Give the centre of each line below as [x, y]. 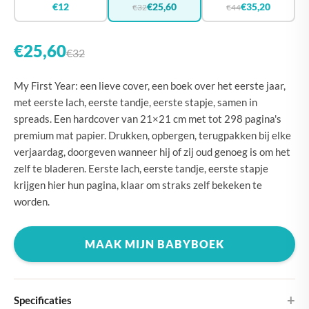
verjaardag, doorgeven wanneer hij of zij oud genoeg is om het [152, 152]
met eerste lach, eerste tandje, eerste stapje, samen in [136, 102]
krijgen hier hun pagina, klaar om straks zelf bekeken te [138, 185]
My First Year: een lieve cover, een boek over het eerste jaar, [150, 86]
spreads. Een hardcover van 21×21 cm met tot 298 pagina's [148, 119]
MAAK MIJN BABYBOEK [154, 244]
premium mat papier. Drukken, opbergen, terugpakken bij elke [152, 135]
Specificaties [43, 300]
